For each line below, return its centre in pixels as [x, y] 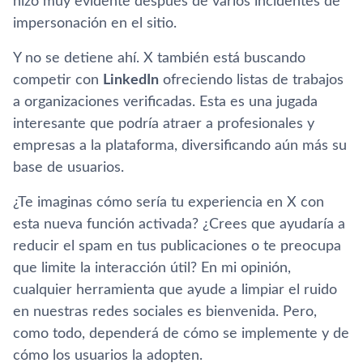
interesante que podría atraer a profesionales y [164, 124]
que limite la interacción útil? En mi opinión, [152, 268]
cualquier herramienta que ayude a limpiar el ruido [175, 290]
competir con [58, 80]
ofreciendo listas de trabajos [251, 80]
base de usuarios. [68, 167]
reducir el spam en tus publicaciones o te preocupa [177, 246]
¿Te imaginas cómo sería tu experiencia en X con [169, 202]
